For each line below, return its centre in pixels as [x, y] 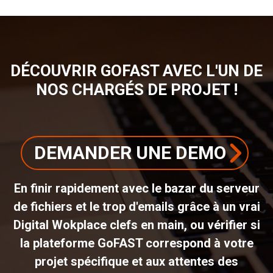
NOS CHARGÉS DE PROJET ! [136, 89]
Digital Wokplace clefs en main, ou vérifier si [136, 225]
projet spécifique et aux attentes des [136, 261]
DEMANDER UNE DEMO [130, 152]
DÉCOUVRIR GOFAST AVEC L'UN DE [136, 70]
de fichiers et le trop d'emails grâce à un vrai [136, 206]
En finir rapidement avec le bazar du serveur [136, 188]
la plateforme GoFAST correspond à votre [136, 243]
